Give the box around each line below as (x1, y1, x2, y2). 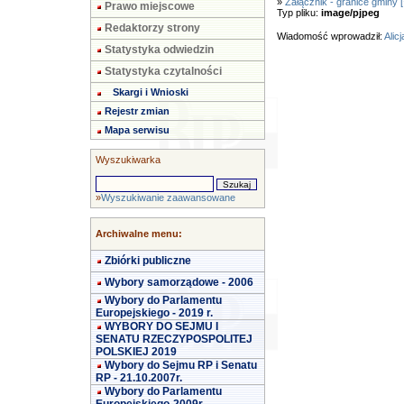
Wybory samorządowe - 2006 (105, 276, 253, 289)
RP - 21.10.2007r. (96, 372, 182, 384)
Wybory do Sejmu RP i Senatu (105, 359, 257, 372)
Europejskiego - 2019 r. (96, 307, 213, 319)
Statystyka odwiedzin (105, 43, 214, 56)
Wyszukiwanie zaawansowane (101, 192, 235, 203)
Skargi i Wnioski (113, 87, 188, 97)
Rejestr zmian (105, 106, 170, 116)
